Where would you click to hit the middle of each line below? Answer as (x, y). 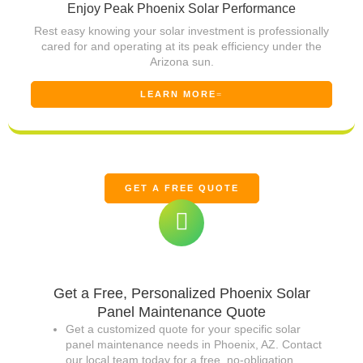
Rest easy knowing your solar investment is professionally (181, 31)
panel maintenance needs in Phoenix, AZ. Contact (194, 345)
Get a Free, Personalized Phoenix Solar (181, 294)
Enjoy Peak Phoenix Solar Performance (181, 9)
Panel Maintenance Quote (181, 312)
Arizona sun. (181, 62)
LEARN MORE (178, 94)
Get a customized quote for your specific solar (183, 329)
